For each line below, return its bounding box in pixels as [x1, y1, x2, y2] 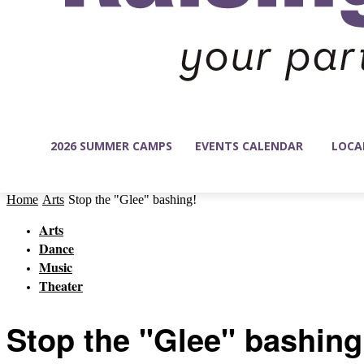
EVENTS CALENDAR [195, 138, 303, 154]
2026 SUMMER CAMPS [50, 138, 172, 154]
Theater [39, 276, 83, 296]
